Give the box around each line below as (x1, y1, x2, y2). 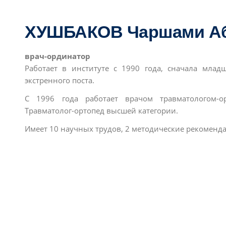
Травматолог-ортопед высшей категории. (25, 105, 178, 116)
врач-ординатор (25, 51, 90, 61)
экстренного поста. (25, 75, 94, 85)
